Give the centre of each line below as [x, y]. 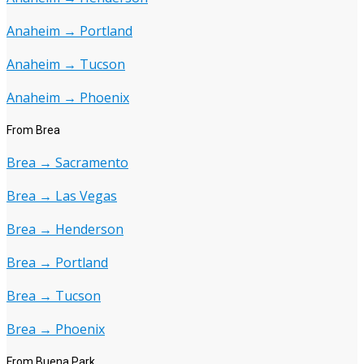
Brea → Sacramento [67, 163]
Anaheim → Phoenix [68, 98]
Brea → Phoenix [56, 329]
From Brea [33, 130]
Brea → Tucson [54, 296]
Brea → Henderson [65, 230]
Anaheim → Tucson [66, 65]
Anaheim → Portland [69, 31]
